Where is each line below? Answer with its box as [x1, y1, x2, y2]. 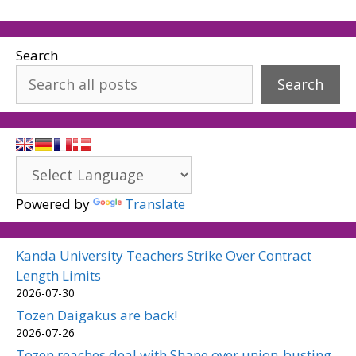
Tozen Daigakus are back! [16, 305, 177, 324]
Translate [125, 194, 185, 213]
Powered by [16, 194, 93, 213]
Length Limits [16, 265, 101, 284]
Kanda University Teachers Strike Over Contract [16, 246, 311, 265]
